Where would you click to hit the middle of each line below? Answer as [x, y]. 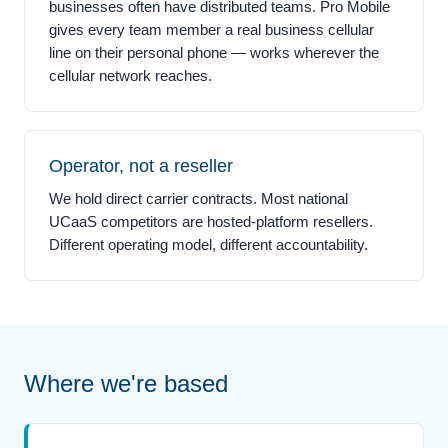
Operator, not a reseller [141, 165]
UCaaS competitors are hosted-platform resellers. [211, 221]
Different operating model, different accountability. [208, 244]
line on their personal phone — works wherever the [214, 52]
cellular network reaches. [130, 75]
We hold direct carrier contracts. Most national [198, 198]
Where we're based [126, 383]
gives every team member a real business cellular [211, 29]
